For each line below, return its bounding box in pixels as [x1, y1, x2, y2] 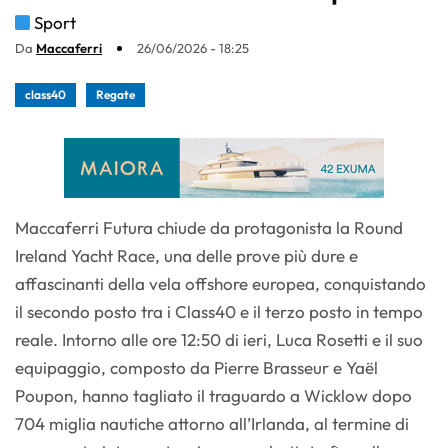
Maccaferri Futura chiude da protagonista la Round [15, 217, 403, 239]
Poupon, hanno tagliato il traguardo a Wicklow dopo [15, 385, 412, 407]
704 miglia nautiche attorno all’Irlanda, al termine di [15, 413, 409, 435]
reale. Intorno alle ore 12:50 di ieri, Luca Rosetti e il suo [15, 329, 423, 351]
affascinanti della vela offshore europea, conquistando [15, 273, 426, 295]
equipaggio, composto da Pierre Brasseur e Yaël [15, 357, 378, 379]
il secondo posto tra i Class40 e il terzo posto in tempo [15, 301, 423, 323]
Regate [96, 87, 135, 103]
